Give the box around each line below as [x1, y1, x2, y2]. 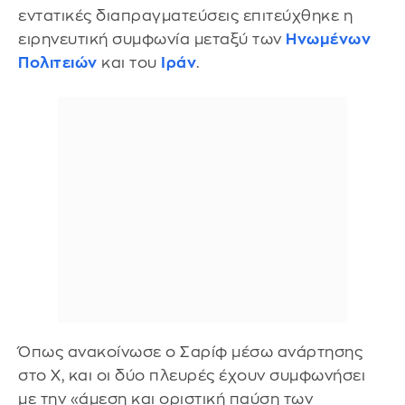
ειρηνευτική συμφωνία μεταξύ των [18, 32, 286, 47]
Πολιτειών [18, 55, 98, 71]
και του [97, 55, 161, 71]
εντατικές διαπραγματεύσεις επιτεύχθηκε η [18, 8, 353, 24]
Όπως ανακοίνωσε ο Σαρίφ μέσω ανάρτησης [18, 344, 363, 360]
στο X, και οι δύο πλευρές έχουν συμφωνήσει [18, 367, 365, 383]
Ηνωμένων [286, 32, 371, 47]
